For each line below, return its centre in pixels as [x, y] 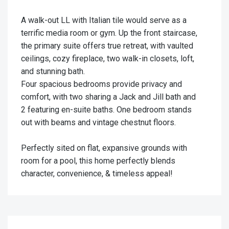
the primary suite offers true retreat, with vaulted [107, 46]
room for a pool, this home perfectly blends [98, 161]
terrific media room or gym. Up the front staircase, [109, 33]
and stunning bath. [53, 72]
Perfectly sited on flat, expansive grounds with [104, 148]
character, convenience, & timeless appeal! [97, 174]
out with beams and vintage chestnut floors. [98, 123]
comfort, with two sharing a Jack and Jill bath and [108, 97]
